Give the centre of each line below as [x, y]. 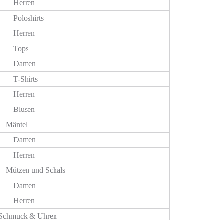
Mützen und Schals [36, 170]
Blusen [24, 109]
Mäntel [17, 124]
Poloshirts [28, 18]
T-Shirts [26, 79]
